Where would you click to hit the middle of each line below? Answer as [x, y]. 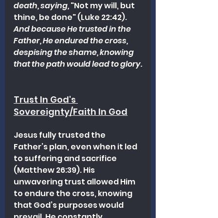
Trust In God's [46, 99]
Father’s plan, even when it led [76, 146]
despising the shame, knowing [74, 52]
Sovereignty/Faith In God [71, 111]
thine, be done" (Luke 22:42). [71, 17]
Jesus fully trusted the [60, 135]
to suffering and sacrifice [66, 158]
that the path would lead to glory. [78, 64]
